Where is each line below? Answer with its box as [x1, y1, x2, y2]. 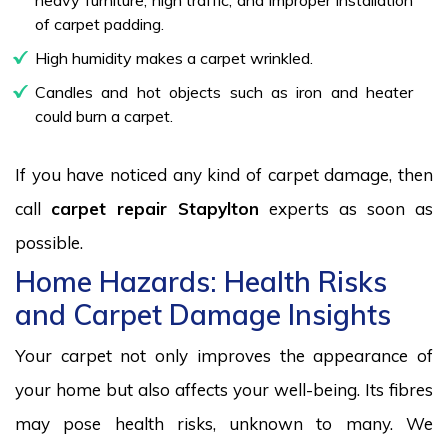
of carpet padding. [35, 13, 164, 34]
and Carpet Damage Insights [15, 296, 391, 332]
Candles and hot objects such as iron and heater [35, 81, 413, 102]
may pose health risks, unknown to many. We [15, 412, 433, 434]
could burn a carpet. [35, 105, 173, 126]
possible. [15, 231, 83, 253]
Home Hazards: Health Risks [15, 263, 387, 299]
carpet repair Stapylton [50, 197, 270, 219]
